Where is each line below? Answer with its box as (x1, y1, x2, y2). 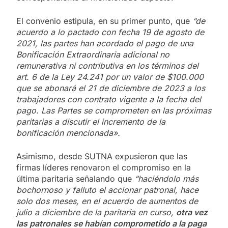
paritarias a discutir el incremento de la (16, 116, 165, 127)
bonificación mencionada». (16, 127, 120, 138)
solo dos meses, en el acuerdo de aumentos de (16, 195, 198, 206)
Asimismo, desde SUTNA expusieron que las (16, 151, 187, 161)
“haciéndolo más (132, 173, 198, 184)
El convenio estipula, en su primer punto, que (16, 15, 192, 26)
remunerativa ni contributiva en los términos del (16, 60, 198, 71)
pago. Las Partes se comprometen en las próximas (16, 105, 211, 116)
